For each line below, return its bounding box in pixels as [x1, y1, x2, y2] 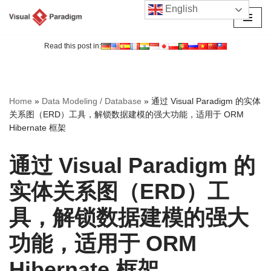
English [163, 4, 198, 15]
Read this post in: [44, 42, 101, 51]
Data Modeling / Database [42, 96, 142, 106]
